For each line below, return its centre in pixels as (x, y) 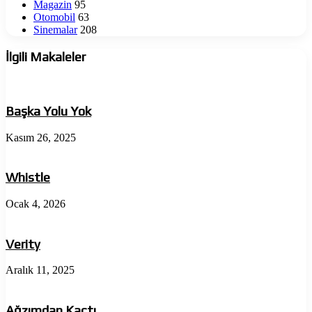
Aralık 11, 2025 (40, 270)
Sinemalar (55, 29)
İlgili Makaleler (46, 57)
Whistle (28, 177)
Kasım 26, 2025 (41, 137)
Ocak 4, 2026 (36, 203)
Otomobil (54, 17)
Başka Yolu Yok (48, 110)
